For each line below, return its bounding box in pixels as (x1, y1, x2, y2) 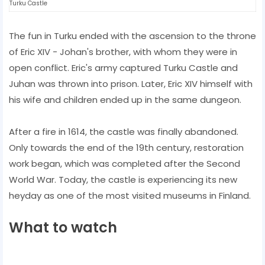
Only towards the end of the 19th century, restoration (9, 141, 244, 154)
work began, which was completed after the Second (9, 157, 240, 170)
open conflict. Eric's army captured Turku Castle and (9, 61, 238, 74)
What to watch (9, 217, 117, 237)
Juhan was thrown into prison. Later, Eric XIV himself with (9, 77, 253, 90)
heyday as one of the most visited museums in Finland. (9, 189, 251, 202)
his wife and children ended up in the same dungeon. (9, 93, 241, 106)
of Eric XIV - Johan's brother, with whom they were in (9, 45, 237, 58)
